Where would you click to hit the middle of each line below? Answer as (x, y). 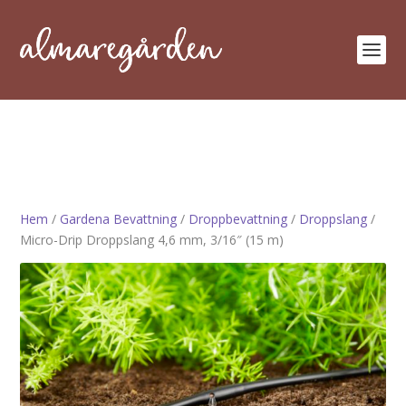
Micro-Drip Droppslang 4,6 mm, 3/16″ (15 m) (152, 240)
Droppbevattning (238, 219)
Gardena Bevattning (119, 219)
